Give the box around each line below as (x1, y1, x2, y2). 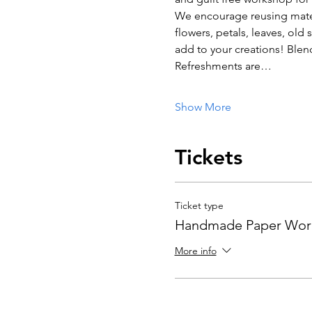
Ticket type (174, 198, 224, 212)
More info (174, 244, 217, 257)
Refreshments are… (174, 58, 272, 72)
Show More (174, 100, 231, 114)
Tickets (174, 144, 242, 170)
